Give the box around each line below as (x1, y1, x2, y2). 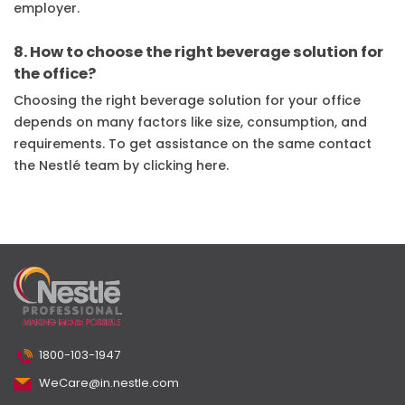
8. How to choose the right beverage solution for (14, 42, 383, 63)
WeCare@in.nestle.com (39, 373, 179, 391)
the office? (14, 63, 96, 85)
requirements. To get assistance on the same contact (14, 135, 372, 154)
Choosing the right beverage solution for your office (14, 91, 361, 110)
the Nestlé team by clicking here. (14, 156, 229, 175)
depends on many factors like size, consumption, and (14, 113, 367, 132)
